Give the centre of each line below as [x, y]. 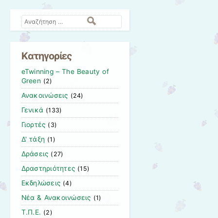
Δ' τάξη [33, 139]
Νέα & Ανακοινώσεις [56, 197]
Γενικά [32, 110]
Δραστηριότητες [48, 168]
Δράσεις [35, 154]
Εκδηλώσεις [41, 183]
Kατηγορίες [46, 56]
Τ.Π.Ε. [31, 212]
